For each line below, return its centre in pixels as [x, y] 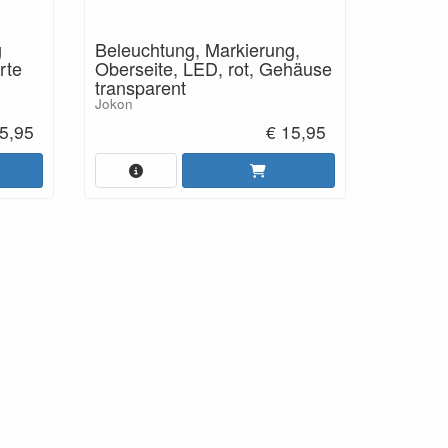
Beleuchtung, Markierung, [197, 49]
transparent [140, 87]
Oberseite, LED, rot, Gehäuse [213, 68]
